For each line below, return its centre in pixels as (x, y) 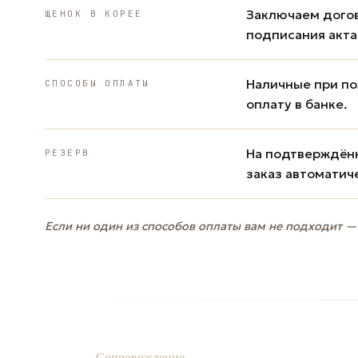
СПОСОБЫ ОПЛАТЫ (97, 83)
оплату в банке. (297, 103)
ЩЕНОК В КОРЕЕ (94, 13)
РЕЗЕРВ (68, 152)
